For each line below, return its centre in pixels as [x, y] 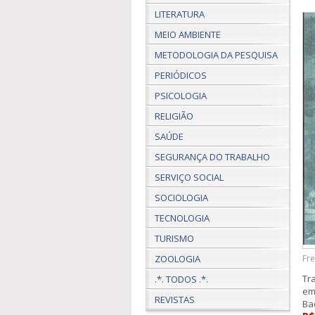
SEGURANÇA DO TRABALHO [212, 157]
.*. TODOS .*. [181, 279]
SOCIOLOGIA [181, 198]
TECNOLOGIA [182, 218]
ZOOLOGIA [178, 259]
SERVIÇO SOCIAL [189, 177]
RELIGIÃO [174, 116]
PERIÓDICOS [181, 75]
